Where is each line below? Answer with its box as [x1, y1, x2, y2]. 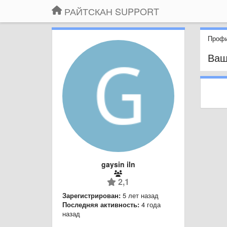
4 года [141, 199, 161, 209]
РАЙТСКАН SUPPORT [64, 5, 159, 18]
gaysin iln [101, 159, 135, 169]
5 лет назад [123, 190, 159, 200]
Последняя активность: [62, 199, 139, 209]
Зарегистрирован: [62, 190, 121, 200]
